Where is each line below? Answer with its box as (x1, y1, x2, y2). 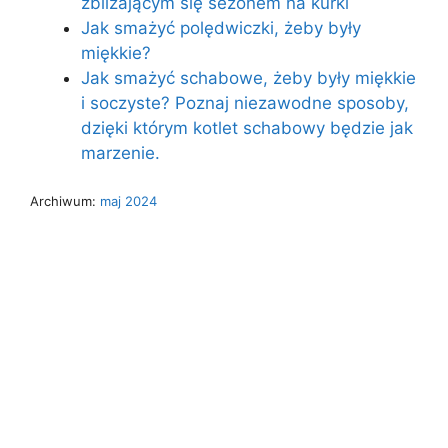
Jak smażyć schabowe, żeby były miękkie (81, 68, 416, 89)
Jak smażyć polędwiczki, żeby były (81, 18, 361, 39)
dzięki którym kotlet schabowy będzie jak (81, 118, 413, 139)
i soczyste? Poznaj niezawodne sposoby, (81, 93, 409, 114)
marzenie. (81, 143, 160, 164)
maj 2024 (100, 192, 157, 209)
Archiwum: (30, 192, 100, 209)
